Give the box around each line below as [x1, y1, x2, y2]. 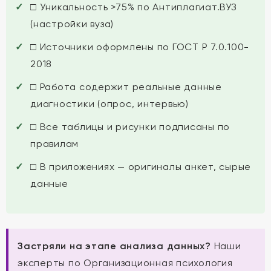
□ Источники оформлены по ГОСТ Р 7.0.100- [30, 41, 249, 53]
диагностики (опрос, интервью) [30, 98, 189, 109]
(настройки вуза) [30, 18, 114, 30]
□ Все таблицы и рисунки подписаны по [30, 121, 230, 132]
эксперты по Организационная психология [18, 257, 233, 269]
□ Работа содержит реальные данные [30, 81, 222, 93]
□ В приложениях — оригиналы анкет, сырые [30, 161, 251, 172]
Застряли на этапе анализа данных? [18, 240, 211, 252]
